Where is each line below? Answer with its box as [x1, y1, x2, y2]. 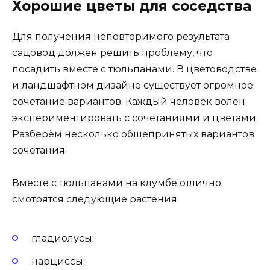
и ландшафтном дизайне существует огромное [12, 79, 253, 91]
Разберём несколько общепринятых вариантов [12, 128, 254, 140]
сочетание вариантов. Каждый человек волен [12, 95, 245, 107]
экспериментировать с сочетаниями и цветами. [12, 111, 258, 124]
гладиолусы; [31, 233, 94, 245]
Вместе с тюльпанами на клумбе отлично [12, 177, 221, 189]
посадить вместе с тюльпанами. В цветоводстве [12, 63, 257, 75]
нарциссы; [31, 256, 85, 268]
